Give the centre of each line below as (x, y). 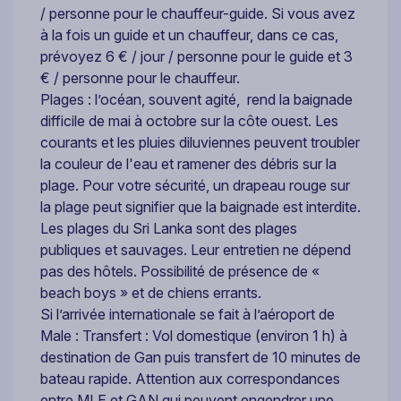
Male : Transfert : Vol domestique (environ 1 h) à (194, 335)
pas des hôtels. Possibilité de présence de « (180, 271)
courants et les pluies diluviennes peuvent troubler (200, 142)
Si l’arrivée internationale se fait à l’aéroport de (188, 314)
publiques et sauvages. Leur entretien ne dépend (196, 249)
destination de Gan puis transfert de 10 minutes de (200, 357)
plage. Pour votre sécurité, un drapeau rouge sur (195, 185)
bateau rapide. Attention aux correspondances (190, 378)
